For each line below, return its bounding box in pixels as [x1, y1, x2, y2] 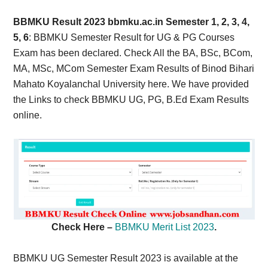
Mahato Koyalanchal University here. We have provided [13, 79, 249, 89]
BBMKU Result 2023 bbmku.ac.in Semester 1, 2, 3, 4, [13, 17, 250, 27]
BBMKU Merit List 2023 [115, 222, 214, 232]
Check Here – [51, 222, 115, 232]
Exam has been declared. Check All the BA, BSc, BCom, [13, 48, 253, 58]
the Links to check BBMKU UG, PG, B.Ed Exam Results [13, 95, 249, 105]
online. [13, 110, 42, 120]
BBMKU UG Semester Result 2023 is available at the [13, 253, 239, 263]
